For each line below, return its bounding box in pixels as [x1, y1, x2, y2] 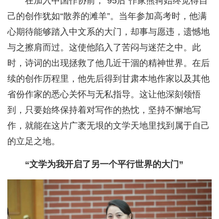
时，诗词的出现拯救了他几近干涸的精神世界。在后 [7, 58, 210, 68]
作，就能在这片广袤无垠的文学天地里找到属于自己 [7, 121, 210, 131]
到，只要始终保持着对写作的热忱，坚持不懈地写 [7, 105, 201, 115]
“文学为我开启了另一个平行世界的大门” [25, 159, 183, 170]
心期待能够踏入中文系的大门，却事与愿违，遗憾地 [7, 27, 210, 37]
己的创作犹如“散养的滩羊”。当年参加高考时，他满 [7, 11, 207, 22]
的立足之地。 [7, 136, 60, 147]
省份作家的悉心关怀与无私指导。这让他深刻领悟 [7, 89, 201, 100]
